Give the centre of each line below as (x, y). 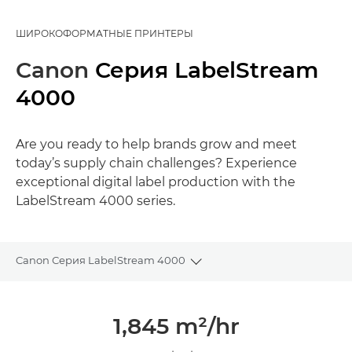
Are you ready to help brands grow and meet (156, 144)
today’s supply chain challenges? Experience (156, 163)
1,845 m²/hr (176, 326)
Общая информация (71, 300)
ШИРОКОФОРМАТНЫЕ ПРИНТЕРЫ (104, 33)
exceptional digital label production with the (156, 181)
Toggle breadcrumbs (252, 268)
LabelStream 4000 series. (95, 200)
